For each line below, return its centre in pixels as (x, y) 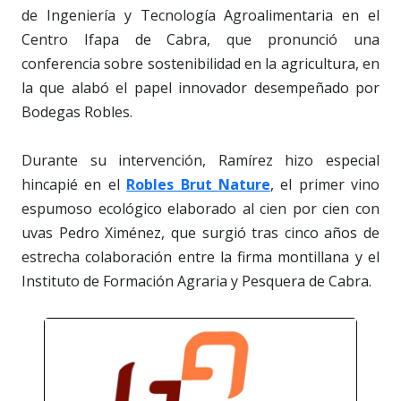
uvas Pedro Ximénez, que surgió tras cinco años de (200, 232)
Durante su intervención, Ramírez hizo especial (200, 160)
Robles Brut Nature (198, 184)
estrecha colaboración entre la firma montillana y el (200, 256)
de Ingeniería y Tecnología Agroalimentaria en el (200, 15)
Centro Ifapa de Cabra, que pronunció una (200, 39)
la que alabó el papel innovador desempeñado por (200, 87)
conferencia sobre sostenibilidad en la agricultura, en (200, 63)
